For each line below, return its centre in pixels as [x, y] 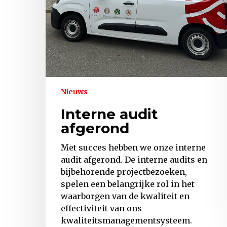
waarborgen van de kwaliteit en [125, 196]
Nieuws [74, 92]
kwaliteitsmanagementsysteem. [126, 221]
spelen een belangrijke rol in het [128, 184]
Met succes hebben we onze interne [133, 148]
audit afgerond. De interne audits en [134, 160]
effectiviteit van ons [101, 209]
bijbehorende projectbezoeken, [124, 172]
